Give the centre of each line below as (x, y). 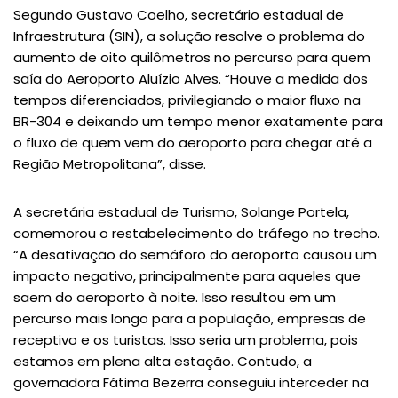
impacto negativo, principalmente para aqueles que (187, 276)
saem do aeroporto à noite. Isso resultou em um (175, 297)
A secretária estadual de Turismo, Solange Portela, (181, 212)
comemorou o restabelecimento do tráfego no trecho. (197, 233)
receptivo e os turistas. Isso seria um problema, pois (186, 340)
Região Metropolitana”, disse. (110, 164)
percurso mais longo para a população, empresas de (190, 318)
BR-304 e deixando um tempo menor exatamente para (198, 121)
